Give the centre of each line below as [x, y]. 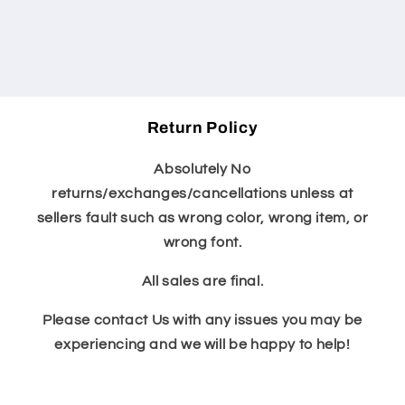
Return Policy [202, 128]
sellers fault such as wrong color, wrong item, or [202, 218]
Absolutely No [202, 170]
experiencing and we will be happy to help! [202, 344]
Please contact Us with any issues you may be [202, 320]
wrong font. [202, 243]
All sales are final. [202, 282]
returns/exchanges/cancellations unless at [202, 194]
